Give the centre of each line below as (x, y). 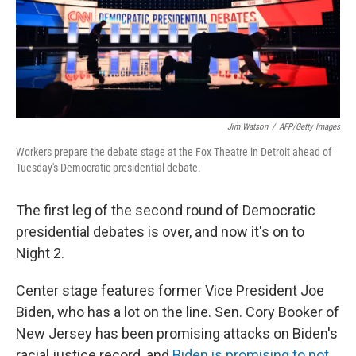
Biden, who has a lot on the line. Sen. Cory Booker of (178, 312)
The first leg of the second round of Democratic (166, 210)
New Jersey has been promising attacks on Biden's (177, 333)
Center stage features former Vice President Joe (170, 290)
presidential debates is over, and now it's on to (160, 232)
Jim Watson (248, 127)
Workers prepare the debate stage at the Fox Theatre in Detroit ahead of (174, 152)
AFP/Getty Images (310, 127)
